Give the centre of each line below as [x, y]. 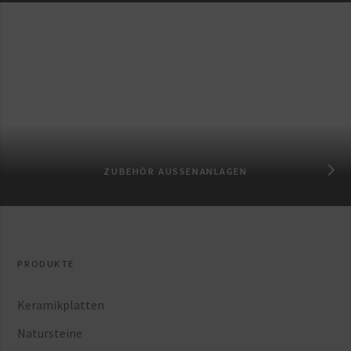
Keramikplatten [61, 304]
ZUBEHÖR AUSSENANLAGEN [172, 171]
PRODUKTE [46, 263]
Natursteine [50, 333]
